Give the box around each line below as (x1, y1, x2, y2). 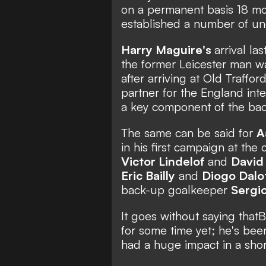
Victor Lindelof (121, 153, 208, 169)
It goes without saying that (121, 208, 258, 223)
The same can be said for (121, 125, 256, 140)
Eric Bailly (121, 167, 175, 183)
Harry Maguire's (121, 42, 214, 57)
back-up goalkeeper (121, 182, 231, 197)
